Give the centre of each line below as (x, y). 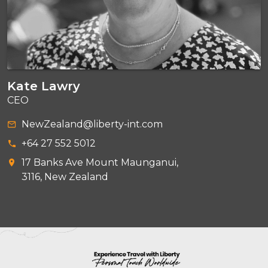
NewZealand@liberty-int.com (92, 124)
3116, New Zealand (65, 177)
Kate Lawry (44, 86)
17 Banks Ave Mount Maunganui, (101, 163)
